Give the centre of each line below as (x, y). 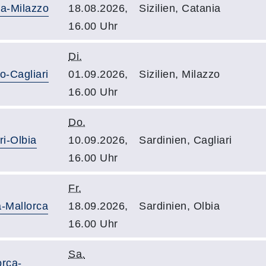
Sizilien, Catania (180, 8)
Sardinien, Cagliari (186, 140)
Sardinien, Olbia (179, 206)
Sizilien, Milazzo (180, 74)
